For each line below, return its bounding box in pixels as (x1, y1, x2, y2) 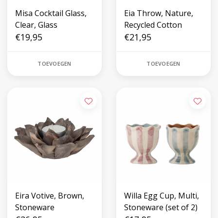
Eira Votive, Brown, (15, 190, 84, 201)
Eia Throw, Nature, (124, 8, 193, 18)
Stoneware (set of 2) (124, 202, 198, 213)
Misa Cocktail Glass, (15, 8, 87, 18)
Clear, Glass (15, 19, 57, 30)
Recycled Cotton (124, 19, 182, 30)
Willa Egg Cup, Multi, (124, 190, 199, 201)
